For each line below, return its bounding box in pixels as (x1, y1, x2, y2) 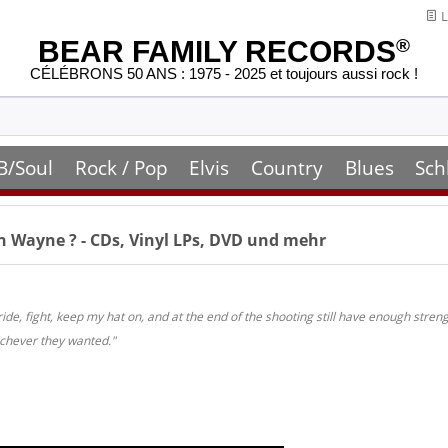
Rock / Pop (74, 154, 168, 181)
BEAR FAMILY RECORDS (38, 35, 396, 68)
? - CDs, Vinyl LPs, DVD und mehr (69, 229, 326, 251)
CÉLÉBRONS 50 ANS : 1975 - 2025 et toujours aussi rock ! (30, 65, 418, 83)
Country (250, 154, 323, 181)
